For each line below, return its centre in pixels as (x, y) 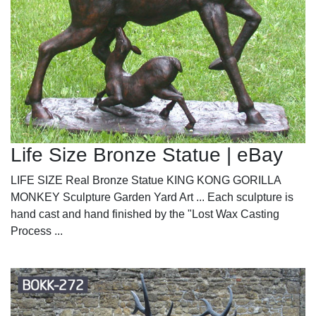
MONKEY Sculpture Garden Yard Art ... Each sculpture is (152, 197)
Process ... (37, 231)
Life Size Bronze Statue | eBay (147, 154)
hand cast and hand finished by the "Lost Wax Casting (145, 214)
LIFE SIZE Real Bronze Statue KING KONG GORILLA (146, 180)
